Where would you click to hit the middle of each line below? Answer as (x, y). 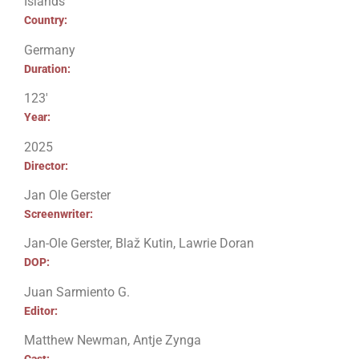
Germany (50, 50)
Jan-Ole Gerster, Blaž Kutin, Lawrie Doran (139, 244)
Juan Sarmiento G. (77, 292)
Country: (46, 20)
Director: (46, 165)
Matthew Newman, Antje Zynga (113, 341)
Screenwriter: (58, 214)
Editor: (41, 311)
